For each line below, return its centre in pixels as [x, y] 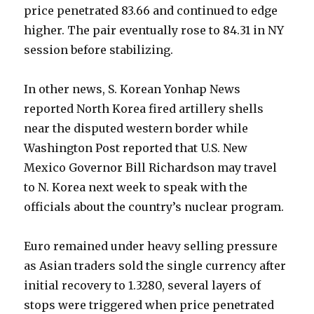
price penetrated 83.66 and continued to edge [151, 11]
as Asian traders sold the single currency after [155, 266]
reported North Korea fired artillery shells [144, 109]
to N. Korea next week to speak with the [136, 187]
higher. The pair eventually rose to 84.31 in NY [154, 30]
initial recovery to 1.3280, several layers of [143, 286]
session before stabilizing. [102, 50]
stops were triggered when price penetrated [149, 305]
